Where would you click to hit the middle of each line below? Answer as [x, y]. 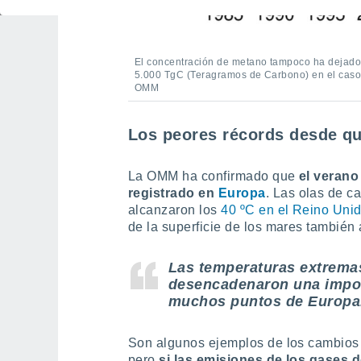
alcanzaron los [175, 210]
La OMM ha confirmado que [214, 176]
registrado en [173, 193]
